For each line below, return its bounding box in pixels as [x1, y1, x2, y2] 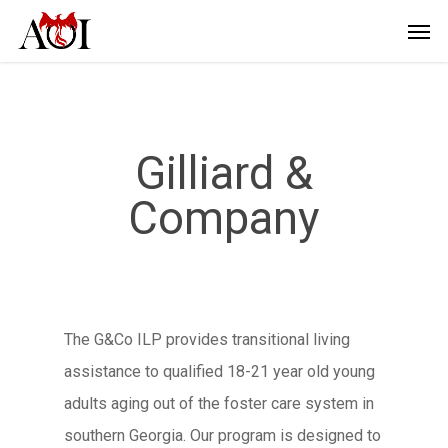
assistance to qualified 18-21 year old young [64, 362, 375, 381]
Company [128, 192, 320, 245]
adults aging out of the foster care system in [64, 394, 374, 413]
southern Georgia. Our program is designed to [64, 426, 381, 445]
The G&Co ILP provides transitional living [64, 330, 350, 349]
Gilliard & [135, 147, 313, 200]
